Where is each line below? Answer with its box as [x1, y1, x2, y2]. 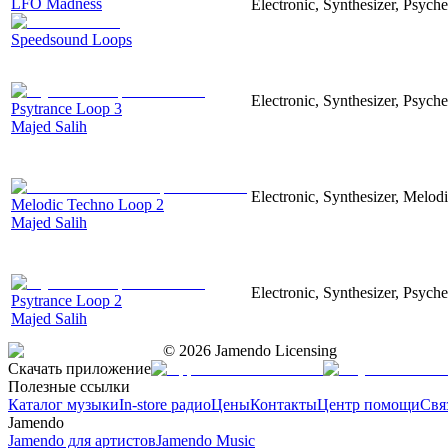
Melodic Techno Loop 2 [11, 195, 164, 213]
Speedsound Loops [11, 30, 132, 48]
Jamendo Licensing [211, 341, 337, 359]
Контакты [250, 395, 317, 413]
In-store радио [119, 395, 211, 413]
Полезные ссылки [8, 377, 130, 395]
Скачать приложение [8, 359, 151, 377]
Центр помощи [317, 395, 420, 413]
